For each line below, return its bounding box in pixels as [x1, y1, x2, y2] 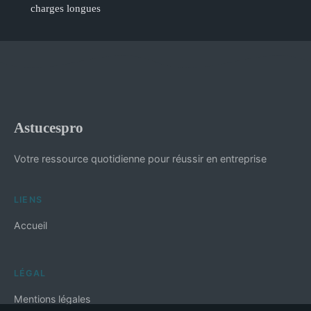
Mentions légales [14, 292, 90, 305]
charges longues [31, 1, 101, 14]
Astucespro [14, 119, 83, 135]
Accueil [14, 219, 47, 231]
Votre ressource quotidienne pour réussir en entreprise [14, 152, 267, 165]
